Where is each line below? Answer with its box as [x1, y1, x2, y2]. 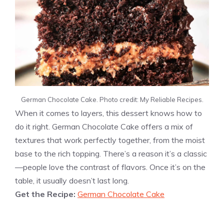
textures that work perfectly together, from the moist [15, 135, 205, 145]
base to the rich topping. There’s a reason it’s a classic [15, 148, 207, 159]
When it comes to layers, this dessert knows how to [15, 108, 202, 118]
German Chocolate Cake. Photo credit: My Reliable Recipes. [20, 95, 203, 104]
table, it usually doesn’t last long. [15, 175, 129, 186]
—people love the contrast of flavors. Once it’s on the [15, 162, 205, 172]
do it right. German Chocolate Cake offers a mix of [15, 121, 193, 132]
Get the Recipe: [15, 189, 77, 199]
